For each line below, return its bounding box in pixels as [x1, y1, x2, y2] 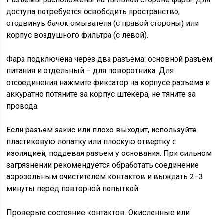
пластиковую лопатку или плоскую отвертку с [6, 137, 176, 147]
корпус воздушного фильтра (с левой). [6, 30, 149, 40]
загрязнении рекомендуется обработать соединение [6, 160, 199, 170]
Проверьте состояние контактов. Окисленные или [6, 208, 190, 218]
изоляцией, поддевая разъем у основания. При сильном [6, 149, 212, 158]
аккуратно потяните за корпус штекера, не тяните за [6, 89, 196, 99]
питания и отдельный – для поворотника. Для [6, 66, 174, 76]
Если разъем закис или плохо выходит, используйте [6, 125, 197, 135]
